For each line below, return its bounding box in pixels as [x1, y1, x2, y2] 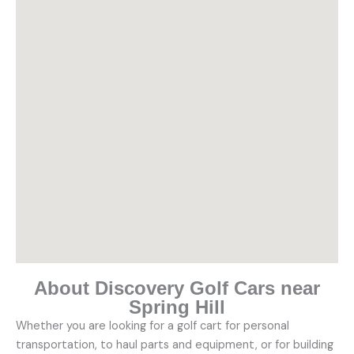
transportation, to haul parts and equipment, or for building [16, 337, 333, 352]
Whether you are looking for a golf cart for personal [16, 318, 289, 333]
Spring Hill [129, 296, 225, 318]
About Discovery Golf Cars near [34, 277, 320, 299]
